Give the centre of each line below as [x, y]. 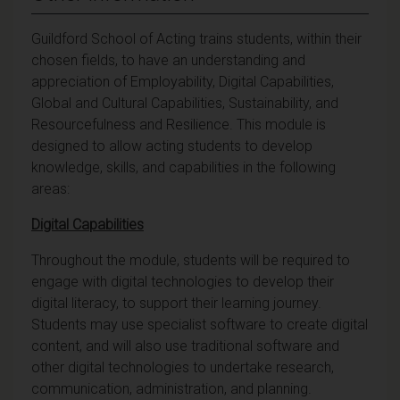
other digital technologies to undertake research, [183, 367]
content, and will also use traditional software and [185, 346]
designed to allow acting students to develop [172, 146]
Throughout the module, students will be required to [191, 260]
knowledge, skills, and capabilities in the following [183, 167]
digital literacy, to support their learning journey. [176, 303]
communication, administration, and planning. [171, 388]
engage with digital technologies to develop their [183, 281]
